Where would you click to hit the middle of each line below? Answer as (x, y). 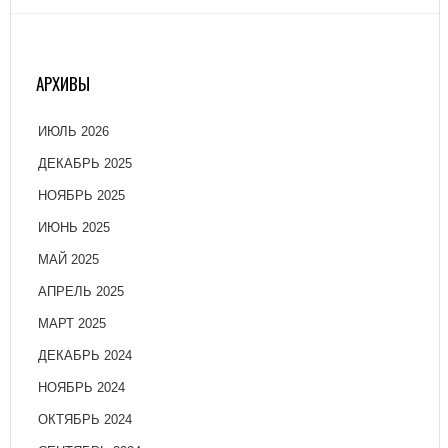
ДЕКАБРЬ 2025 (85, 164)
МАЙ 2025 (68, 260)
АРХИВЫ (63, 84)
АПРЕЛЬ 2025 (81, 292)
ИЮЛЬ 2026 (73, 132)
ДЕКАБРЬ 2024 (85, 356)
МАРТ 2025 (72, 324)
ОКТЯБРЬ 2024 (85, 420)
